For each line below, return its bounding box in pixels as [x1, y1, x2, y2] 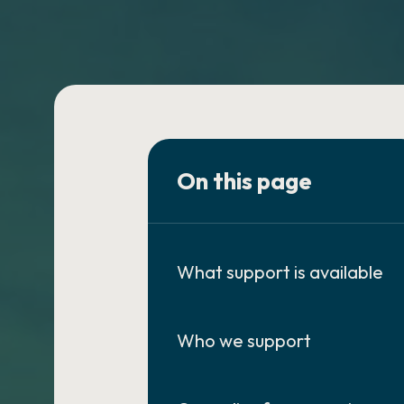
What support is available [177, 261, 384, 283]
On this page [177, 166, 313, 196]
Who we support [177, 329, 312, 352]
